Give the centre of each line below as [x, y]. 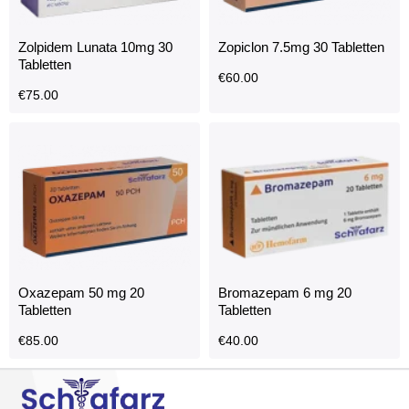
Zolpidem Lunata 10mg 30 [95, 47]
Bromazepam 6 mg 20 [285, 292]
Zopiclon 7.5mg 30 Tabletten [301, 47]
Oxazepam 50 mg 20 [81, 292]
